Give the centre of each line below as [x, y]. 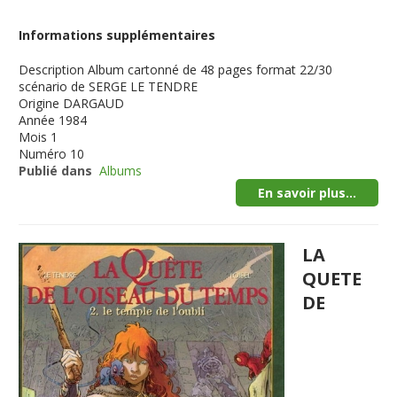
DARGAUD [94, 103]
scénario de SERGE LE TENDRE [109, 86]
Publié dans [56, 171]
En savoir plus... [307, 193]
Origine [39, 103]
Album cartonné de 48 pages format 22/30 [210, 70]
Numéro [43, 154]
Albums [121, 171]
